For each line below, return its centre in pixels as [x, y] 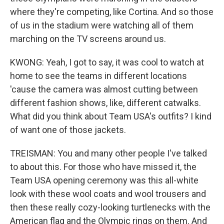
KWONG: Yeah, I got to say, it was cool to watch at [107, 62]
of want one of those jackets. [68, 130]
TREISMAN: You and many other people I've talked [108, 153]
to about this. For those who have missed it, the [103, 167]
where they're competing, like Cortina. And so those [112, 12]
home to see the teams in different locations [98, 76]
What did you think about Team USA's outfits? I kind [111, 116]
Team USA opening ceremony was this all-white [104, 180]
